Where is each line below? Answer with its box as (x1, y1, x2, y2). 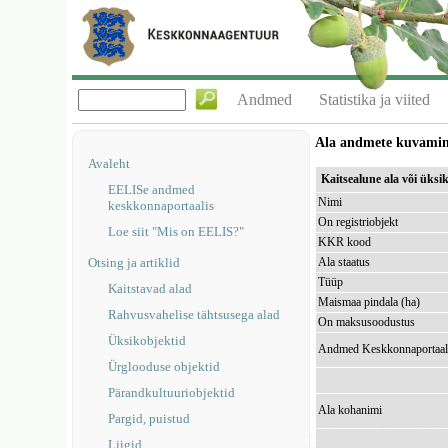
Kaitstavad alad (108, 281, 193, 296)
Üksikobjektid (108, 333, 187, 348)
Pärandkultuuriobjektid (108, 385, 236, 400)
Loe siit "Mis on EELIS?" (108, 224, 245, 239)
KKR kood (318, 235, 372, 249)
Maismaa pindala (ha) (318, 295, 421, 309)
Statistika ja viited (319, 91, 431, 108)
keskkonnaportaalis (108, 198, 215, 213)
